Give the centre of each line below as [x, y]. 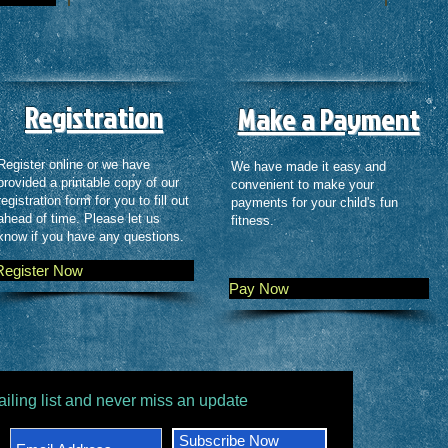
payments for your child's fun [314, 202]
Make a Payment [328, 119]
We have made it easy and [308, 166]
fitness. [252, 220]
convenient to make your [302, 184]
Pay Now [259, 288]
